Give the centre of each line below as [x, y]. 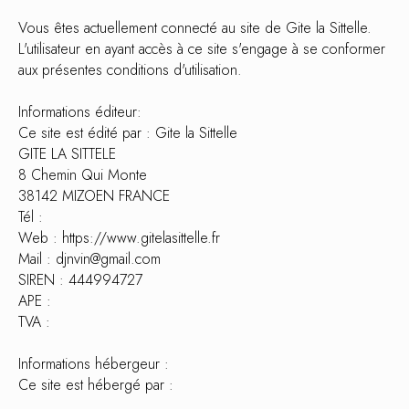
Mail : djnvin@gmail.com [89, 259]
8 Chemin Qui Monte [83, 175]
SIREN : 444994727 [80, 280]
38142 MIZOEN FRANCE [94, 196]
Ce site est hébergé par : [96, 385]
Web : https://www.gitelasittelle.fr [119, 238]
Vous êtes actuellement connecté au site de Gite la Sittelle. [195, 28]
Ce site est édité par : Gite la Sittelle [128, 133]
